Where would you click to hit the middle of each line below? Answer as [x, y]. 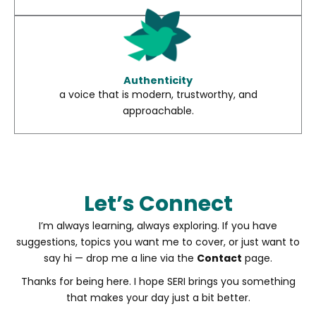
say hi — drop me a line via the [120, 259]
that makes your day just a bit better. [158, 298]
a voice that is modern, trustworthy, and [158, 95]
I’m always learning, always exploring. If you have [158, 226]
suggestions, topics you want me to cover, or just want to [158, 242]
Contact [219, 259]
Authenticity [158, 81]
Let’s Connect [158, 204]
